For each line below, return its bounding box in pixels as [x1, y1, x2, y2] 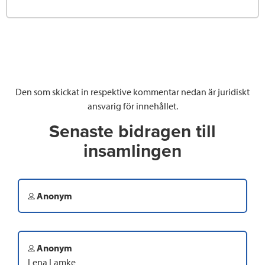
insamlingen [83, 140, 182, 163]
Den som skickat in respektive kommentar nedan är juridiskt [15, 86, 250, 98]
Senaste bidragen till [49, 121, 216, 143]
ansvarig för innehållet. [87, 100, 178, 112]
